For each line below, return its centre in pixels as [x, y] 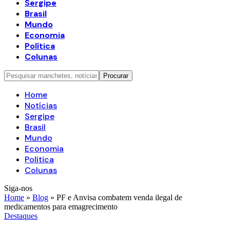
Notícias [41, 106]
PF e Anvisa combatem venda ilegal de [119, 197]
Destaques [21, 216]
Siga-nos [18, 188]
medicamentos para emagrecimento [61, 207]
